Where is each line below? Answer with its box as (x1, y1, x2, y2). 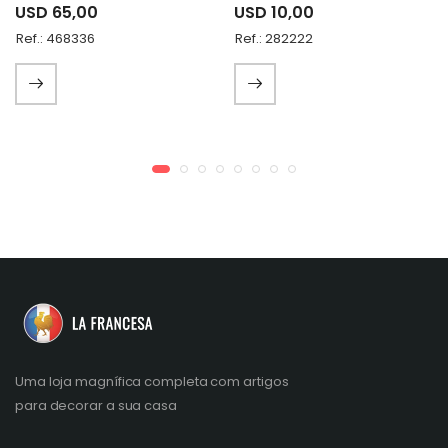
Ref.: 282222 (235, 29, 313, 49)
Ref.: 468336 (16, 29, 95, 49)
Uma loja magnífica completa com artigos (15, 371, 289, 391)
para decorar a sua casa (15, 395, 177, 415)
